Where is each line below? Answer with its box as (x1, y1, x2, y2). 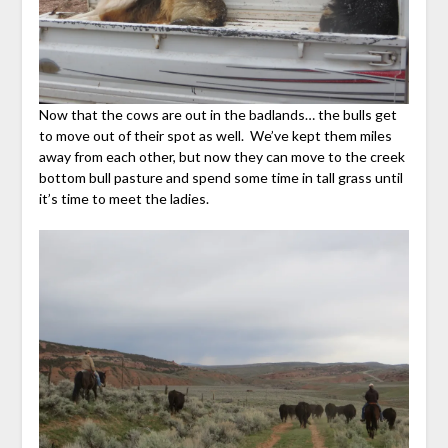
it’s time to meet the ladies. (38, 190, 209, 208)
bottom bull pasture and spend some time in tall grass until (38, 169, 403, 187)
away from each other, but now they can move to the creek (38, 148, 405, 166)
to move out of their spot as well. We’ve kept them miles (38, 127, 392, 145)
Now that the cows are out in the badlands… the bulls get (38, 106, 397, 124)
